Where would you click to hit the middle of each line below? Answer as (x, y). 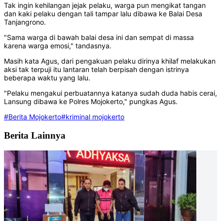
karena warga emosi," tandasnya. (58, 46)
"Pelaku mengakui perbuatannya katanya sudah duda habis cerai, (110, 93)
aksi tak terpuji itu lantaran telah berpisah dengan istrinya (96, 70)
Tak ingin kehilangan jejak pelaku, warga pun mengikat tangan (105, 5)
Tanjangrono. (25, 22)
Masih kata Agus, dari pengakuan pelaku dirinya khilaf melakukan (110, 61)
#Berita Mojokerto (33, 117)
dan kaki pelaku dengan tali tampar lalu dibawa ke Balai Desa (103, 14)
